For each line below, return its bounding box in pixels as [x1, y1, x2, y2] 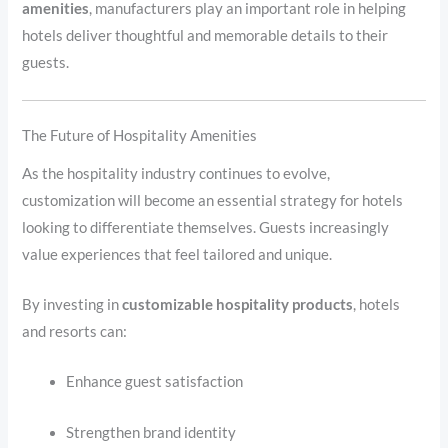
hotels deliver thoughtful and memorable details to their [22, 27, 389, 45]
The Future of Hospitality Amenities [22, 127, 258, 145]
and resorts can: [22, 323, 128, 341]
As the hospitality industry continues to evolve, [22, 164, 331, 182]
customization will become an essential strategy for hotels [22, 191, 404, 209]
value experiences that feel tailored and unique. [22, 245, 333, 263]
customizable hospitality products [122, 296, 354, 314]
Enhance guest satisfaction [66, 373, 244, 391]
